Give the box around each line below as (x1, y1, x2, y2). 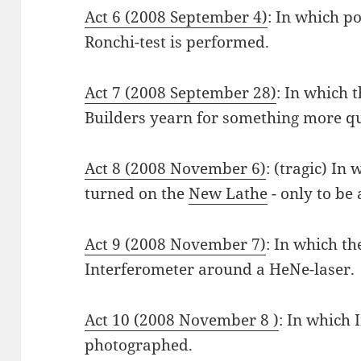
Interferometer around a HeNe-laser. (85, 259, 355, 280)
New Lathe (189, 183, 268, 205)
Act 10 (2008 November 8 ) (85, 309, 280, 331)
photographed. (85, 334, 193, 356)
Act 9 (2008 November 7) (85, 234, 267, 255)
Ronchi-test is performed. (85, 31, 270, 53)
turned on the (85, 183, 189, 205)
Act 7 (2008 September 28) (85, 82, 277, 104)
